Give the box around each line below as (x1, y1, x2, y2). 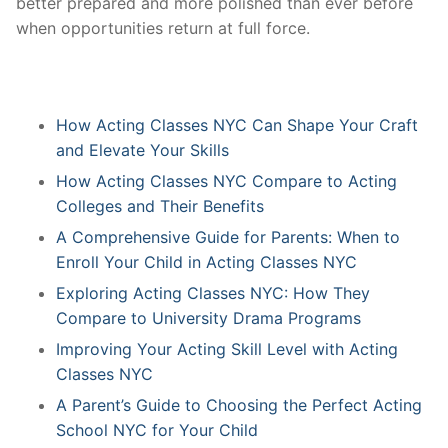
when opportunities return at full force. (16, 18, 310, 39)
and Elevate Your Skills (56, 139, 229, 160)
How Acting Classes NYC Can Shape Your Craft (56, 114, 418, 135)
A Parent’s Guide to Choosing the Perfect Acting (56, 394, 422, 415)
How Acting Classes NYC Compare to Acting (56, 170, 397, 191)
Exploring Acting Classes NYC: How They (56, 282, 370, 303)
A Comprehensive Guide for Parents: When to (56, 226, 400, 247)
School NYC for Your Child (56, 419, 258, 440)
